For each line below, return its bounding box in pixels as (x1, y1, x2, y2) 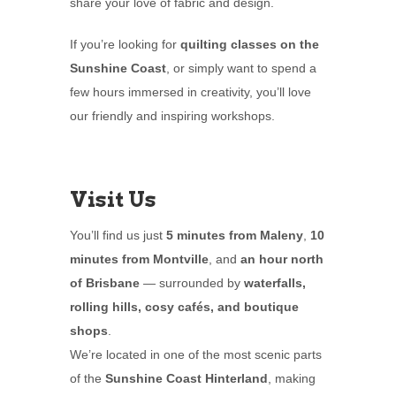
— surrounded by (140, 276, 244, 291)
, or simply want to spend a (166, 61, 316, 76)
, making (268, 371, 316, 386)
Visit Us (70, 187, 156, 213)
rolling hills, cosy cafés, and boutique (70, 300, 299, 315)
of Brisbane (70, 276, 140, 291)
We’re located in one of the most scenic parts (70, 347, 322, 362)
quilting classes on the (180, 37, 319, 52)
